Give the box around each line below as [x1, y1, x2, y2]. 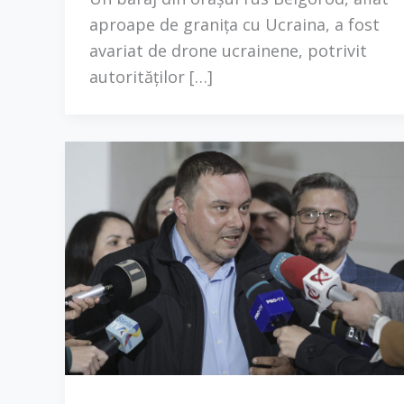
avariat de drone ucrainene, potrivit [89, 40, 367, 62]
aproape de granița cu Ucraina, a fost [89, 14, 380, 36]
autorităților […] [89, 66, 213, 88]
